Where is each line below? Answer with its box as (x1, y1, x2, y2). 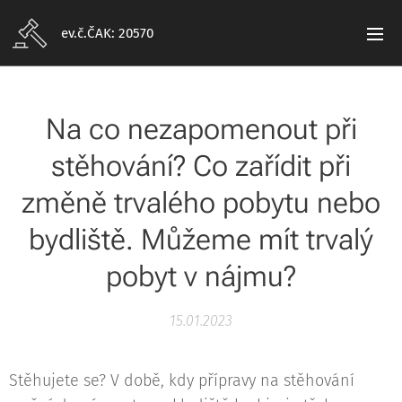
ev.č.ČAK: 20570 (61, 25, 153, 41)
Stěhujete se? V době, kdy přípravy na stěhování (9, 371, 354, 390)
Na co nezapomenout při (45, 112, 357, 146)
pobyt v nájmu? (106, 259, 296, 293)
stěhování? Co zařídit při (51, 149, 351, 183)
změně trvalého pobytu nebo (22, 186, 380, 220)
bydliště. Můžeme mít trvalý (29, 223, 373, 257)
